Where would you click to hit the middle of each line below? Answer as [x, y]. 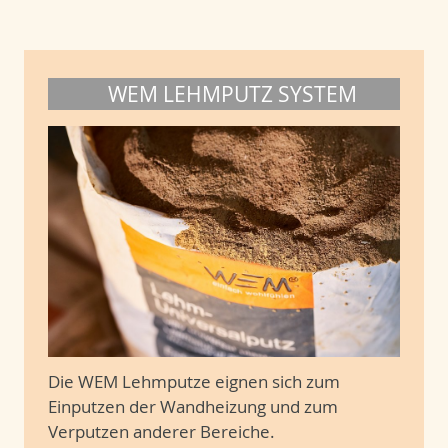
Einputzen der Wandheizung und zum [193, 407]
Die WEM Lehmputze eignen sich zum [194, 382]
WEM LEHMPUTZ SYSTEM [232, 93]
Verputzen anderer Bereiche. [167, 432]
